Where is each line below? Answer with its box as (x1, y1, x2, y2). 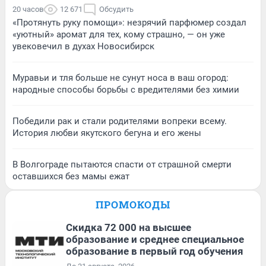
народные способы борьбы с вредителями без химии (12, 84, 239, 95)
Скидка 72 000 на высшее (66, 221, 191, 233)
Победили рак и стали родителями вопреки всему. (12, 115, 227, 126)
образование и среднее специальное (66, 233, 244, 245)
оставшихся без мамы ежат (12, 170, 129, 182)
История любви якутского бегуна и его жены (12, 127, 201, 138)
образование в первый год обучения (66, 245, 243, 257)
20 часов (12, 4, 43, 14)
